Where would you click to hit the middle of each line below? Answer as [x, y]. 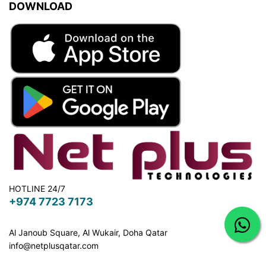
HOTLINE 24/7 [37, 188]
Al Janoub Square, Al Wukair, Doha [77, 232]
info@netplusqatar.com [54, 245]
